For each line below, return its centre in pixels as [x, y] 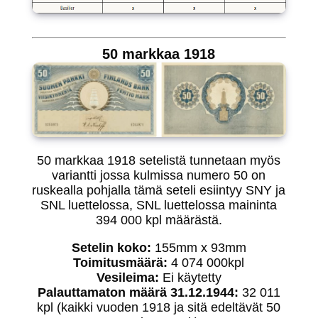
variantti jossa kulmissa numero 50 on [159, 176]
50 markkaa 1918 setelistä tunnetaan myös [159, 161]
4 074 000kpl [206, 263]
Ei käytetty [190, 278]
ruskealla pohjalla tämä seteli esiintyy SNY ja [159, 191]
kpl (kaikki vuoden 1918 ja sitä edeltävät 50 [159, 308]
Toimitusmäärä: [121, 263]
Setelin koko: [111, 248]
